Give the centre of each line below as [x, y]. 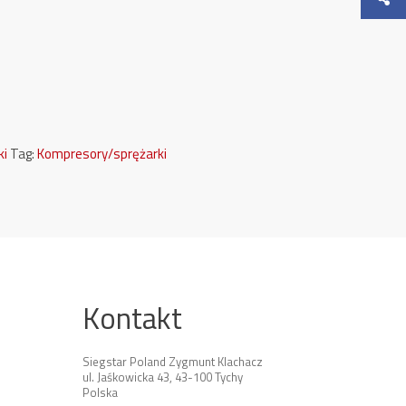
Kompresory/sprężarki [102, 154]
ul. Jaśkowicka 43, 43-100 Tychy [163, 377]
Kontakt [132, 318]
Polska [100, 392]
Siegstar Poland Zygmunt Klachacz [173, 362]
